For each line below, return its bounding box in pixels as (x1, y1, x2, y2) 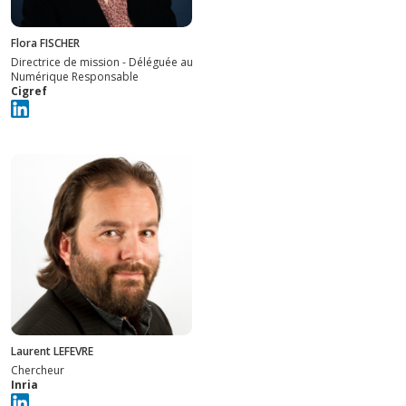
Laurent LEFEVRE (11, 343, 93, 360)
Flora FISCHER (11, 34, 80, 51)
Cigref (11, 82, 47, 99)
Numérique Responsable (11, 68, 139, 84)
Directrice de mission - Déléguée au (11, 53, 193, 70)
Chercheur (11, 362, 64, 379)
